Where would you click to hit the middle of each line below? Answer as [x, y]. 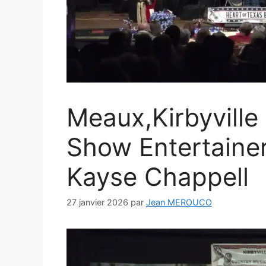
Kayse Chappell [158, 177]
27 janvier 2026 [97, 202]
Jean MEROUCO [179, 202]
